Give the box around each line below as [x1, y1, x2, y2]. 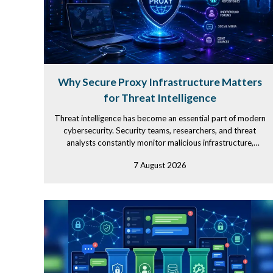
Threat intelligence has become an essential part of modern [54, 113, 266, 123]
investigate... [137, 150, 182, 160]
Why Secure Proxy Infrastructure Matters [57, 76, 262, 88]
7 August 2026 [133, 160, 186, 170]
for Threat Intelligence [103, 91, 216, 104]
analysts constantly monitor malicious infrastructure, [66, 138, 253, 147]
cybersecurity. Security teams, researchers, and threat [63, 126, 256, 135]
